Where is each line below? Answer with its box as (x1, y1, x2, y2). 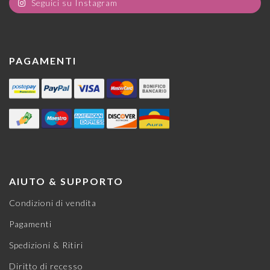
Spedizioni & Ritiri (9, 240, 83, 251)
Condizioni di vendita (9, 198, 96, 209)
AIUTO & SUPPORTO (9, 175, 124, 187)
